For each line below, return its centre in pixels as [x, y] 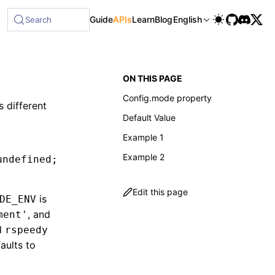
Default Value [149, 118]
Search [39, 20]
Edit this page [160, 192]
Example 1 [143, 137]
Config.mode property [167, 98]
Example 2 [144, 157]
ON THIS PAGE [153, 78]
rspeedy [26, 230]
